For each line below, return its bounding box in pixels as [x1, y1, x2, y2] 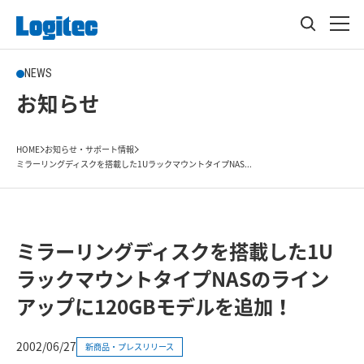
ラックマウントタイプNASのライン [16, 264, 329, 293]
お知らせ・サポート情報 [45, 143, 134, 155]
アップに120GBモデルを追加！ [16, 292, 292, 321]
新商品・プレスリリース [85, 340, 174, 353]
